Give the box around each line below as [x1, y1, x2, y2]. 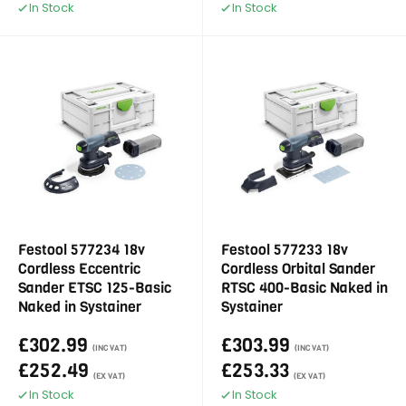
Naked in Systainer [18, 297, 141, 316]
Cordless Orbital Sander [221, 259, 375, 278]
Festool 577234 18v [18, 240, 145, 259]
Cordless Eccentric [18, 259, 140, 278]
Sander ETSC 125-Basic [18, 278, 171, 297]
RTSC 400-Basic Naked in [221, 278, 388, 297]
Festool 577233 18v [221, 240, 348, 259]
